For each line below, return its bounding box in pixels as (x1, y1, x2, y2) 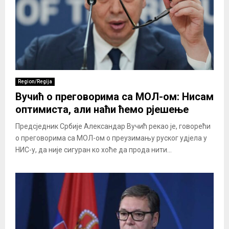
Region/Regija (18, 78, 52, 84)
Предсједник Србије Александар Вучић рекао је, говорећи (15, 122, 211, 130)
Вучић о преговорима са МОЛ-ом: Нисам (15, 90, 214, 103)
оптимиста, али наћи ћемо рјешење (15, 103, 189, 116)
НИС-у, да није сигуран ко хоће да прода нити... (15, 145, 172, 154)
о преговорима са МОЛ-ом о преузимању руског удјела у (15, 133, 207, 142)
